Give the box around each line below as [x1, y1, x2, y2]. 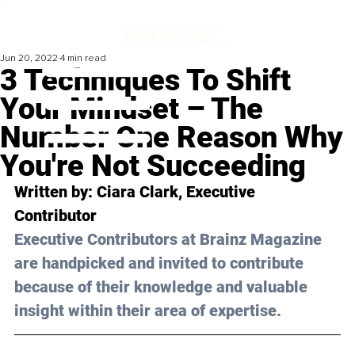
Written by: [14, 182, 97, 202]
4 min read [60, 52, 106, 65]
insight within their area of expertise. [14, 301, 281, 321]
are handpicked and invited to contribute [14, 254, 307, 273]
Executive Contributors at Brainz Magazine [14, 230, 326, 250]
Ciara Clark [97, 182, 178, 202]
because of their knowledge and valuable [14, 277, 311, 297]
